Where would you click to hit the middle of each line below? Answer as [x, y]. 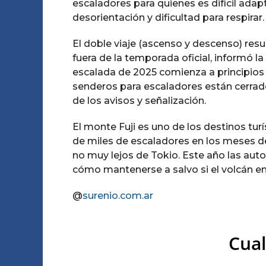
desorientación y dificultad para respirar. [168, 18]
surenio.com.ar [118, 196]
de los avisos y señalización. [139, 101]
